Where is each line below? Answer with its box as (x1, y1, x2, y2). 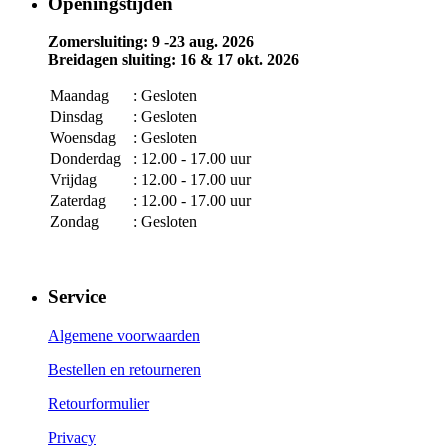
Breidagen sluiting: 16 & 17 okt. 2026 (48, 51, 299, 69)
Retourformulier (48, 394, 149, 412)
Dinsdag (50, 108, 103, 126)
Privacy (48, 428, 96, 446)
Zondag (50, 213, 99, 231)
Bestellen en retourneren (48, 360, 201, 378)
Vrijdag (50, 171, 97, 189)
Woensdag (50, 129, 116, 147)
